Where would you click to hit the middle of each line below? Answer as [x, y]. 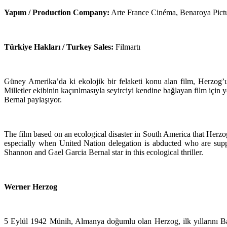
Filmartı [127, 47]
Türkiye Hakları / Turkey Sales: [59, 47]
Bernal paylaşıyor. [33, 99]
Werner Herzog [31, 186]
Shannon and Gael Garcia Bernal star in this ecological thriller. [104, 152]
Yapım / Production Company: [57, 12]
